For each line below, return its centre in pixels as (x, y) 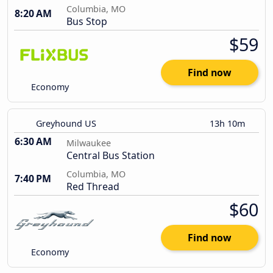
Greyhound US (66, 124)
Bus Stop (87, 22)
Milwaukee (89, 143)
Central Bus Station (111, 156)
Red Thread (93, 187)
